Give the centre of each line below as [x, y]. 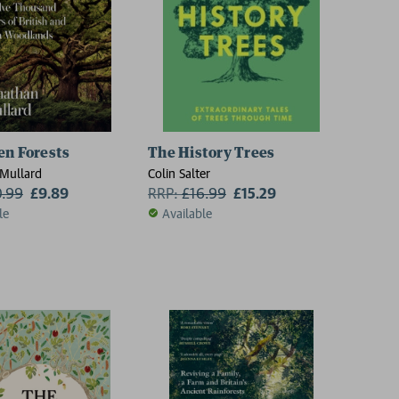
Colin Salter [179, 173]
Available [187, 213]
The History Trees [212, 153]
